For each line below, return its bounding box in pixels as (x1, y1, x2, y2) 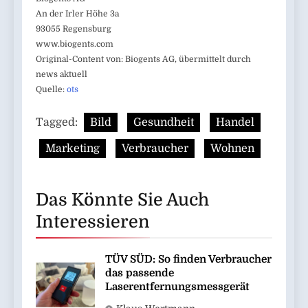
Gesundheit (133, 116, 194, 129)
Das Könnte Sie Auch (36, 190, 209, 210)
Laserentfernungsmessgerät (105, 280, 250, 294)
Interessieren (36, 212, 150, 232)
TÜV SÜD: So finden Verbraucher (105, 253, 272, 266)
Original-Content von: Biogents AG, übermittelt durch (36, 54, 251, 65)
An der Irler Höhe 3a (36, 9, 119, 19)
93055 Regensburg (36, 24, 111, 34)
